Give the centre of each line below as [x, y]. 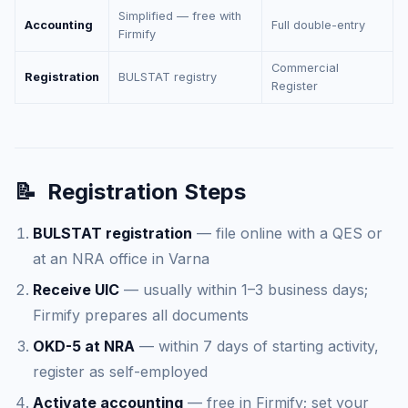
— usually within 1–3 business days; [244, 290]
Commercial [305, 68]
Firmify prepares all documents [141, 315]
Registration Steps [147, 192]
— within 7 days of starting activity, [257, 346]
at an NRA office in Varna [121, 259]
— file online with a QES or [287, 233]
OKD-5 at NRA [84, 346]
